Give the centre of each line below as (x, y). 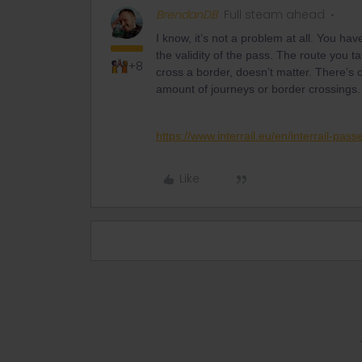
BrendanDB (187, 15)
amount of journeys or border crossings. (258, 89)
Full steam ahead (274, 15)
